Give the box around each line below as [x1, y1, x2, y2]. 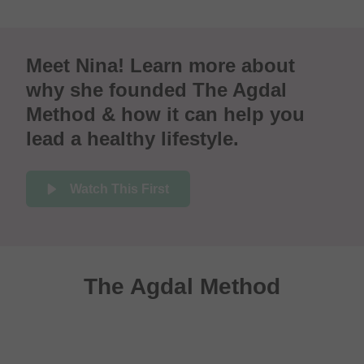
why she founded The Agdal [26, 79, 287, 102]
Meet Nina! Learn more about [26, 54, 295, 77]
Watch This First [70, 181, 169, 196]
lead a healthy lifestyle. [26, 128, 239, 150]
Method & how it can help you [26, 103, 305, 126]
